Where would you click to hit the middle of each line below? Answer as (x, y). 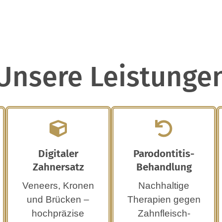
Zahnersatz (58, 167)
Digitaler (58, 154)
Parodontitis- (164, 154)
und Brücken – (58, 200)
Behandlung (164, 167)
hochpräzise (58, 214)
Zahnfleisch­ (164, 214)
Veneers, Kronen (58, 186)
